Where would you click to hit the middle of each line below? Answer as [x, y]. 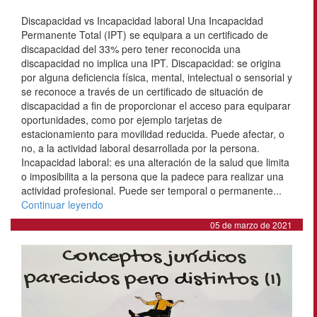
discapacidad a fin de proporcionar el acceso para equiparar [156, 105]
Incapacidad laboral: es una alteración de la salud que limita [155, 162]
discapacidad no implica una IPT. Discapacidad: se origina [151, 63]
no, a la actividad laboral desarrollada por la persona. [140, 148]
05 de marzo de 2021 [251, 224]
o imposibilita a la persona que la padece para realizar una [152, 176]
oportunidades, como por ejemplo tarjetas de [122, 119]
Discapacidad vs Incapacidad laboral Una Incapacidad [142, 20]
